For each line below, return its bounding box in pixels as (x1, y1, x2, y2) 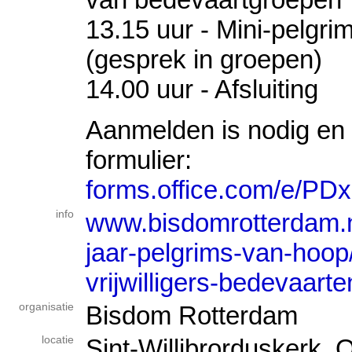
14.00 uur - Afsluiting (86, 75, 318, 104)
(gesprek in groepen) (86, 45, 322, 75)
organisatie (19, 301, 74, 313)
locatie (42, 334, 74, 346)
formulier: (86, 145, 192, 174)
